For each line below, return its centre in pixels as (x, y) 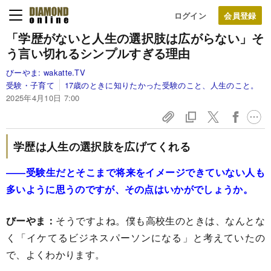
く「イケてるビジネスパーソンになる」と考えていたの (135, 237)
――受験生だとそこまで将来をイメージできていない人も (135, 172)
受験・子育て (30, 85)
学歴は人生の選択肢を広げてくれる (102, 146)
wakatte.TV (64, 72)
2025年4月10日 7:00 (43, 98)
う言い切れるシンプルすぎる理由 (98, 53)
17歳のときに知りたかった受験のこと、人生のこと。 (162, 85)
